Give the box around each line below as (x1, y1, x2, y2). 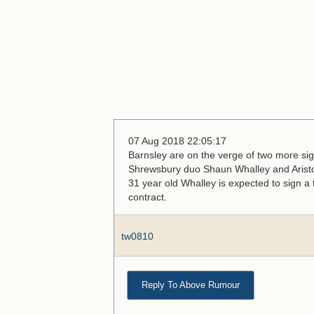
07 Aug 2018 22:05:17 (128, 135, 226, 146)
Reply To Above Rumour (142, 280, 240, 290)
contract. (128, 191, 167, 203)
